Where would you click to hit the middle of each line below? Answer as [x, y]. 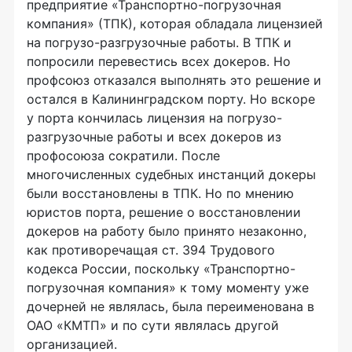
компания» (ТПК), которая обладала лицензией [175, 24]
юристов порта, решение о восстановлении [164, 212]
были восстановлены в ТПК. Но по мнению [160, 193]
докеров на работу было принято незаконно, [167, 231]
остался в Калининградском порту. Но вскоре [171, 99]
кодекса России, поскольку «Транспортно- [161, 269]
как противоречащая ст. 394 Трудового [151, 250]
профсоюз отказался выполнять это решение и [174, 80]
